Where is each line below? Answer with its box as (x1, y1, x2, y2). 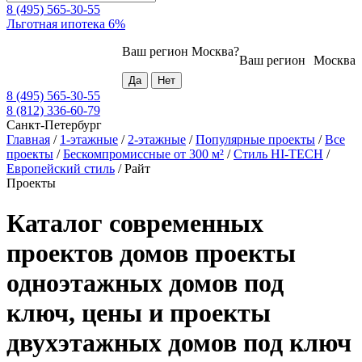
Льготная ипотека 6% (6, 17, 125, 32)
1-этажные (60, 133, 118, 147)
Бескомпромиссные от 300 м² (63, 147, 224, 162)
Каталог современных (6, 208, 263, 238)
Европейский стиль (6, 162, 115, 176)
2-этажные (128, 133, 186, 147)
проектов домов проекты (6, 238, 296, 267)
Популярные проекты (196, 133, 315, 147)
